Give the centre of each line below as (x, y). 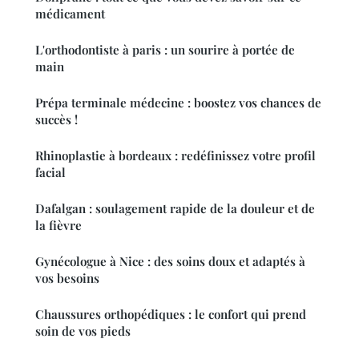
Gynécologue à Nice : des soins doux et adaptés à (170, 261)
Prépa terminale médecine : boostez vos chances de (178, 102)
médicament (70, 13)
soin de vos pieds (83, 331)
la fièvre (58, 225)
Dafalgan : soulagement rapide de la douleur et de (175, 208)
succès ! (56, 119)
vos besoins (67, 278)
